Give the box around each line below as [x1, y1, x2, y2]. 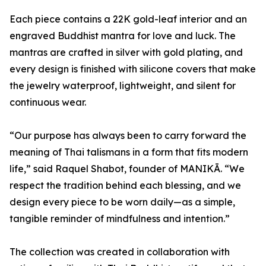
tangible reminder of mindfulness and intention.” [9, 213, 230, 225]
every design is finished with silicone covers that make [9, 63, 256, 75]
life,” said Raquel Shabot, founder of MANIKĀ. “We [9, 163, 245, 175]
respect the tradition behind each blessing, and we [9, 179, 241, 192]
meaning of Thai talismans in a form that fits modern [9, 146, 248, 159]
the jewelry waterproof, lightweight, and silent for [9, 80, 236, 92]
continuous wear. [9, 96, 86, 109]
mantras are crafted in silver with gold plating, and [9, 46, 243, 59]
